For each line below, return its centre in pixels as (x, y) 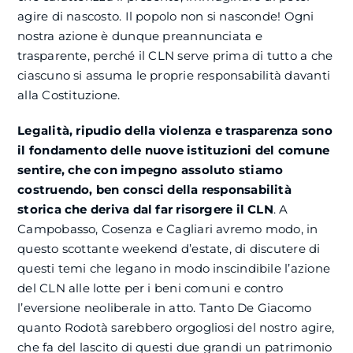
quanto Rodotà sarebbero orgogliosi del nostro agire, (176, 328)
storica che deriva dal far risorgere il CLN (145, 210)
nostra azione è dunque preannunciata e (140, 36)
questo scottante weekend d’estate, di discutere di (169, 249)
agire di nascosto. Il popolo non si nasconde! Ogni (166, 17)
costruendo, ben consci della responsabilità (154, 190)
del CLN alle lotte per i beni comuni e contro (150, 288)
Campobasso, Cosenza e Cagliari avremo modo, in (168, 229)
